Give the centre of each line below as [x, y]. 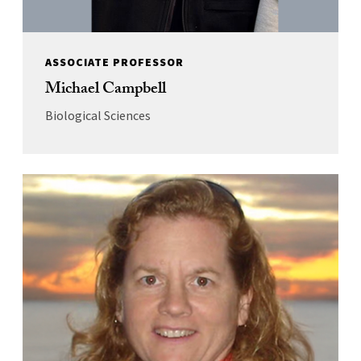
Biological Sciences [98, 115]
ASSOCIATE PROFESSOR [114, 62]
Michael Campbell [105, 90]
